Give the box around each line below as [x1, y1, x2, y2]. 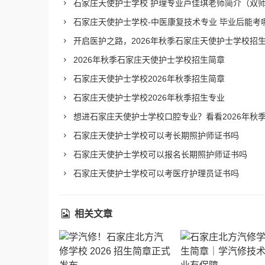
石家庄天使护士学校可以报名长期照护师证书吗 [70, 150, 247, 160]
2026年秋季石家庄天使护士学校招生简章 [70, 54, 225, 64]
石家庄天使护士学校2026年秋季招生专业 [70, 92, 225, 102]
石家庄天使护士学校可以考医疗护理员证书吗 [70, 169, 239, 179]
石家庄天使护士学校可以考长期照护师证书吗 [70, 131, 239, 140]
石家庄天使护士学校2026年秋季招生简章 [70, 73, 225, 83]
